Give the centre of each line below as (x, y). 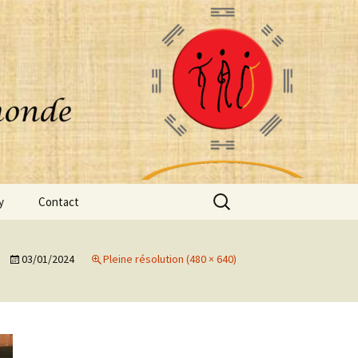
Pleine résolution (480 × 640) (170, 259)
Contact (59, 202)
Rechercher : (242, 193)
